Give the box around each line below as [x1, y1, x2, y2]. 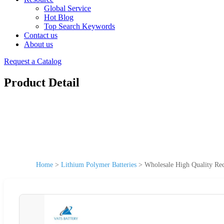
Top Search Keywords [44, 22, 115, 30]
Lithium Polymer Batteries [61, 160, 136, 168]
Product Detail [4, 75, 79, 89]
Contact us [24, 31, 57, 39]
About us [24, 40, 53, 48]
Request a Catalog [4, 57, 61, 65]
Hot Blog [44, 13, 73, 21]
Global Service [44, 4, 91, 12]
